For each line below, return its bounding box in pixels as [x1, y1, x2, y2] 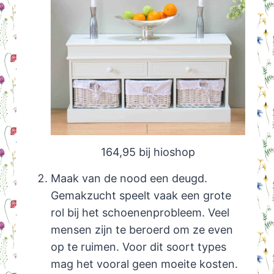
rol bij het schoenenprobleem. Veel [50, 206, 229, 219]
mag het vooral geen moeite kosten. [50, 257, 238, 270]
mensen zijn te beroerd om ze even [50, 223, 233, 236]
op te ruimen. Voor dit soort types [50, 240, 226, 253]
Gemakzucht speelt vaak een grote [50, 188, 231, 202]
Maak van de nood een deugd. [50, 171, 207, 185]
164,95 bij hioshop [100, 146, 195, 159]
